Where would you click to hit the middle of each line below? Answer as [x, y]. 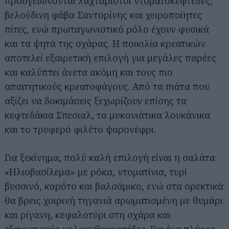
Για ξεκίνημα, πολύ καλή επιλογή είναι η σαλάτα [110, 157]
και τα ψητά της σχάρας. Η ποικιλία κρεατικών [105, 43]
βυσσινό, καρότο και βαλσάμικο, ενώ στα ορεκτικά [114, 186]
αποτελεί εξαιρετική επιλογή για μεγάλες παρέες [110, 58]
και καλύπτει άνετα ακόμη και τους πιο [89, 72]
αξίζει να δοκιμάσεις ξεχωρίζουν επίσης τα [96, 100]
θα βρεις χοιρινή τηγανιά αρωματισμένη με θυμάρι [114, 200]
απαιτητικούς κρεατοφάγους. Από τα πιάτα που [107, 86]
